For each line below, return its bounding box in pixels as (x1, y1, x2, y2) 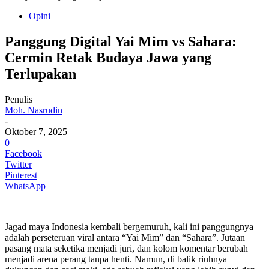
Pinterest (5, 169, 37, 180)
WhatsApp (5, 180, 46, 191)
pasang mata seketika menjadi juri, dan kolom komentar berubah (5, 243, 248, 253)
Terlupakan (5, 65, 76, 82)
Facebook (5, 148, 42, 159)
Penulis (5, 94, 32, 104)
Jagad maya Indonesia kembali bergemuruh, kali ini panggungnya (5, 221, 253, 232)
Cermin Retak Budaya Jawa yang (5, 49, 211, 65)
